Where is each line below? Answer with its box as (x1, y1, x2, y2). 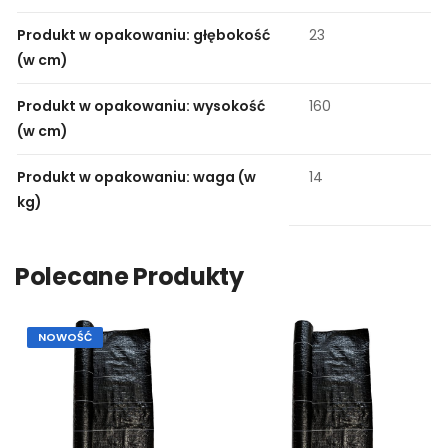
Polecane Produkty (15, 260, 244, 294)
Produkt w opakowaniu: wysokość (17, 96, 265, 117)
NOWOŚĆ (38, 329, 92, 346)
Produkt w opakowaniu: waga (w (17, 167, 256, 188)
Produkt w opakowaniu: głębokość (17, 25, 270, 46)
